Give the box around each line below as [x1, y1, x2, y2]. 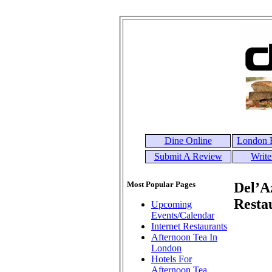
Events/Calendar [151, 210, 214, 220]
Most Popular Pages [127, 180, 195, 189]
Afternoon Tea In [151, 232, 217, 242]
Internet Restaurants [151, 221, 227, 231]
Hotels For [151, 254, 192, 264]
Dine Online [164, 135, 212, 146]
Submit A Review [154, 151, 222, 161]
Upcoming [151, 199, 192, 209]
